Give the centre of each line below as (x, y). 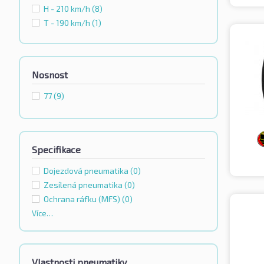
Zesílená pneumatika (84, 185)
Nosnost (50, 75)
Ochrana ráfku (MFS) (83, 199)
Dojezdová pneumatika (87, 171)
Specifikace (56, 150)
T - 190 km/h (68, 23)
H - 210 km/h (68, 9)
